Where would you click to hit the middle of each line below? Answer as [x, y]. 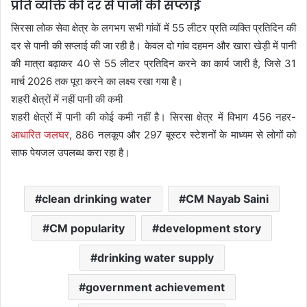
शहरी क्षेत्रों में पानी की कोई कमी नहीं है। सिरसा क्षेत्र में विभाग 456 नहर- [153, 117]
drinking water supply [155, 258]
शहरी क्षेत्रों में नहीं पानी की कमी [67, 99]
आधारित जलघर [40, 135]
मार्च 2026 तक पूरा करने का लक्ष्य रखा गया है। [97, 81]
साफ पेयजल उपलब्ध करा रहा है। [71, 152]
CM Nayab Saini [227, 199]
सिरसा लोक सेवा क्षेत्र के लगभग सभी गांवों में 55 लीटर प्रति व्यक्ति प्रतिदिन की [153, 28]
